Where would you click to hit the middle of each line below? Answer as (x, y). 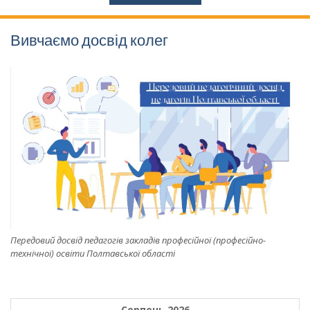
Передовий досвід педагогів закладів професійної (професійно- (138, 240)
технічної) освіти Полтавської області (93, 253)
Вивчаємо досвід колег (89, 40)
